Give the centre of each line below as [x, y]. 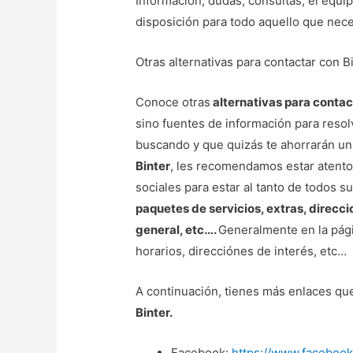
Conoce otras [173, 102]
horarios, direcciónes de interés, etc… [242, 251]
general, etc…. [177, 230]
